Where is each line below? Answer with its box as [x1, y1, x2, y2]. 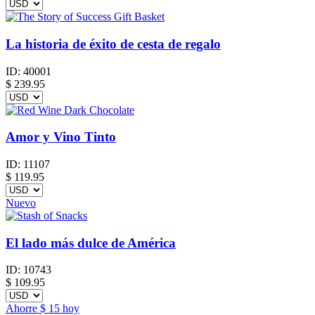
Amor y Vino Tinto [6, 129, 116, 145]
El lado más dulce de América [6, 235, 176, 250]
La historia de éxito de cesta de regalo [6, 36, 221, 51]
